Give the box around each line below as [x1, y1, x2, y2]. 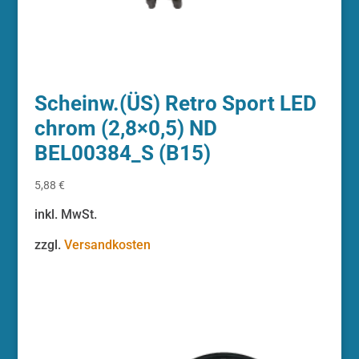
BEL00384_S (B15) [34, 140, 211, 165]
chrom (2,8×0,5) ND [34, 115, 217, 140]
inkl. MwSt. [34, 207, 97, 223]
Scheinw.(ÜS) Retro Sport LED [34, 91, 317, 115]
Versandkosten [63, 237, 151, 253]
